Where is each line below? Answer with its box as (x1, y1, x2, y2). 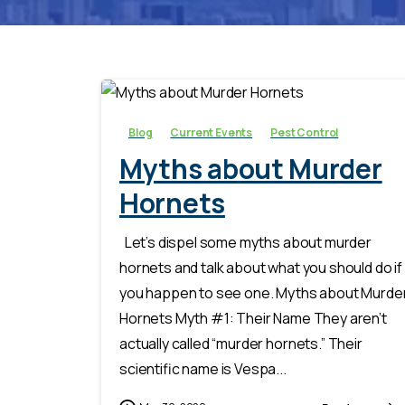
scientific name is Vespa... (119, 359, 287, 380)
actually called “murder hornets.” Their (119, 334, 363, 354)
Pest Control (270, 125, 339, 141)
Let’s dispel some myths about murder (119, 232, 372, 253)
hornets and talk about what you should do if (119, 258, 402, 278)
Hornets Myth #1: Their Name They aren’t (119, 308, 387, 329)
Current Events (170, 125, 253, 141)
